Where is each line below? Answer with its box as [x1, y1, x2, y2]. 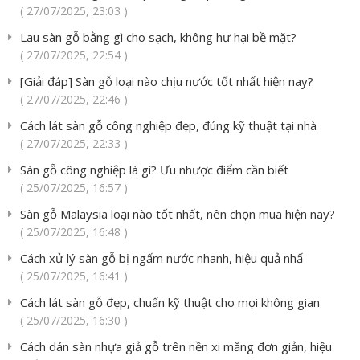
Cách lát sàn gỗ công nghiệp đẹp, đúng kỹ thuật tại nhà [20, 117, 317, 134]
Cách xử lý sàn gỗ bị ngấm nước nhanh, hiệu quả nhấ [20, 250, 303, 267]
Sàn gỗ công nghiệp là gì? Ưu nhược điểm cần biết [20, 162, 288, 178]
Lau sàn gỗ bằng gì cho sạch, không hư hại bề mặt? [20, 29, 297, 46]
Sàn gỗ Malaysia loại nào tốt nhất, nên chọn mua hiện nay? [20, 206, 335, 223]
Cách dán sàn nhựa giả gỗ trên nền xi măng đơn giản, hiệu [20, 338, 332, 355]
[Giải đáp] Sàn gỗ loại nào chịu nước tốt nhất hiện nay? [20, 73, 313, 90]
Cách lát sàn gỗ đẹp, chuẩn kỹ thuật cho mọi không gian [20, 294, 320, 311]
